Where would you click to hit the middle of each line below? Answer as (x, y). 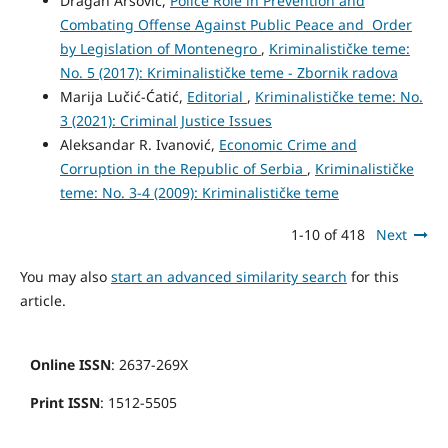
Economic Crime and (287, 145)
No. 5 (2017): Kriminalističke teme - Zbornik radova (228, 73)
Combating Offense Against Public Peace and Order (235, 25)
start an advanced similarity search (228, 277)
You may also (65, 277)
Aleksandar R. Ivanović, (139, 145)
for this (372, 277)
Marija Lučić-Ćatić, (123, 97)
